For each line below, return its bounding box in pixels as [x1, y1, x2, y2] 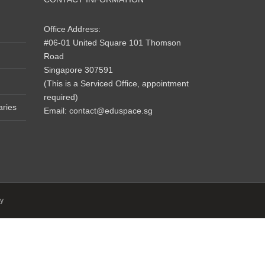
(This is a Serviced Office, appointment [43, 79, 189, 88]
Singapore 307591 [43, 65, 113, 75]
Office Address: [43, 24, 101, 34]
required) [43, 92, 78, 102]
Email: [43, 106, 69, 115]
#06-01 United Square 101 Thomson [43, 38, 181, 47]
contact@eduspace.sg [69, 106, 153, 115]
